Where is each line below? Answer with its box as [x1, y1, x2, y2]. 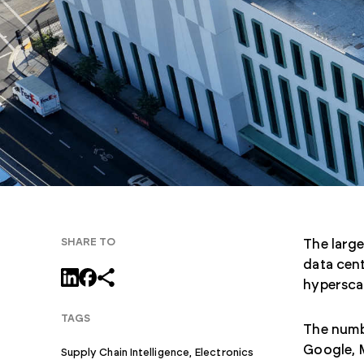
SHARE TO [60, 236, 116, 248]
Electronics [195, 347, 254, 358]
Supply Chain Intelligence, [60, 347, 193, 358]
